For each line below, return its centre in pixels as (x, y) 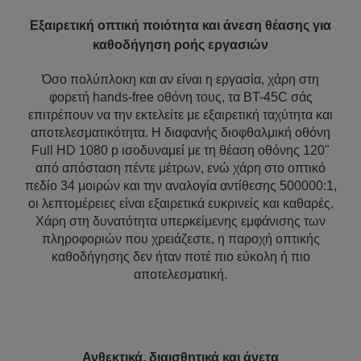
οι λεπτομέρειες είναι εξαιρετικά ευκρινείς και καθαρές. (180, 203)
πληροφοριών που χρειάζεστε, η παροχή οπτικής (180, 239)
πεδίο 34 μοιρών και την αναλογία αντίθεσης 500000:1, (180, 186)
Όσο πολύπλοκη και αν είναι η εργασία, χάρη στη (180, 79)
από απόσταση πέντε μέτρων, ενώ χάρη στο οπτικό (180, 168)
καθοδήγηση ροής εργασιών (180, 45)
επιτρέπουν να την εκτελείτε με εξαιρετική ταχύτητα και (180, 115)
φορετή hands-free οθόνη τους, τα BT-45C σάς (180, 97)
